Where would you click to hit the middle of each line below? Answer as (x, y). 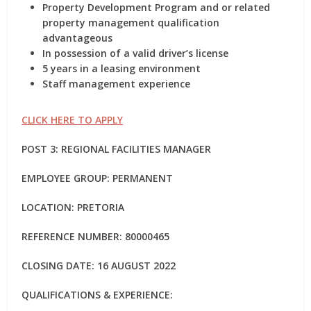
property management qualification (131, 23)
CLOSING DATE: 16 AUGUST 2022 (99, 266)
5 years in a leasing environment (122, 68)
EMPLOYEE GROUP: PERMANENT (98, 178)
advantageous (78, 38)
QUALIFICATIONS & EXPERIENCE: (98, 295)
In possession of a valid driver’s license (136, 53)
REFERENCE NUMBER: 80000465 (96, 236)
